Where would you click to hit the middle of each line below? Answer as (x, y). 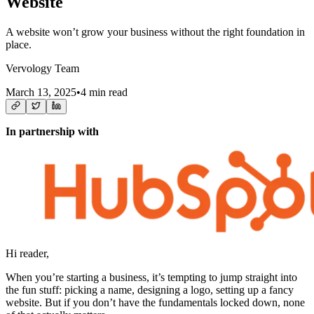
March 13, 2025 (41, 92)
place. (19, 44)
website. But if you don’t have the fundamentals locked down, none (155, 302)
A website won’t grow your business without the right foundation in (155, 32)
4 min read (104, 92)
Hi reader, (27, 253)
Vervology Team (42, 68)
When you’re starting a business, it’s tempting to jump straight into (151, 277)
